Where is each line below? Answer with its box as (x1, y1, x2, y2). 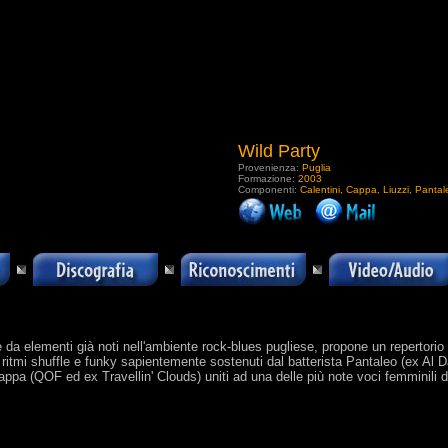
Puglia (302, 162, 331, 173)
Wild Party (238, 141, 320, 161)
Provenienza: (238, 162, 302, 173)
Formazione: (238, 173, 298, 184)
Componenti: (238, 184, 300, 195)
